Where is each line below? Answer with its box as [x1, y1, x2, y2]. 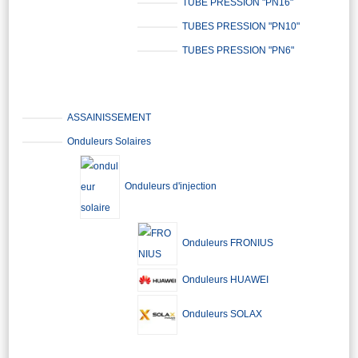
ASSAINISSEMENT [67, 112, 152, 124]
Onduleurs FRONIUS [182, 237, 274, 249]
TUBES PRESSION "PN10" [182, 21, 300, 33]
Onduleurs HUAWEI [182, 273, 269, 285]
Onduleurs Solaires [67, 136, 152, 148]
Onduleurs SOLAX [182, 308, 263, 320]
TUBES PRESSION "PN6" [182, 45, 295, 57]
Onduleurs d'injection [125, 181, 217, 193]
